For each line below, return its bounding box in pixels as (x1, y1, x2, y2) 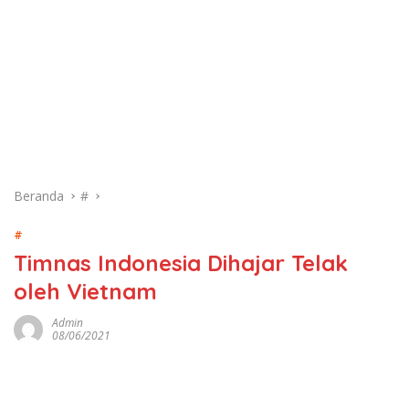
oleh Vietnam (14, 278, 157, 305)
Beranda (14, 187, 64, 204)
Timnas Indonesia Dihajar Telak (14, 249, 348, 277)
